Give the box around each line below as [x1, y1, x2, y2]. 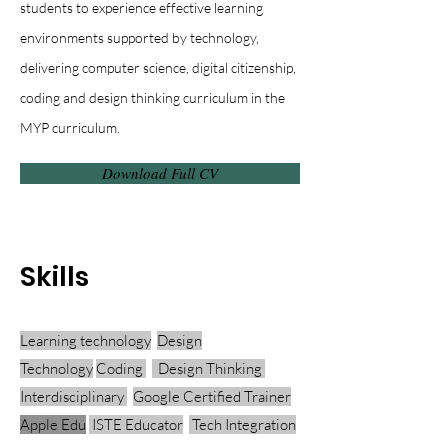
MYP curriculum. [20, 119, 120, 136]
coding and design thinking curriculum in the [20, 89, 285, 106]
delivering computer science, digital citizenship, [20, 59, 296, 76]
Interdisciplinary [20, 387, 127, 406]
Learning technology [20, 331, 151, 350]
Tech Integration [189, 415, 296, 434]
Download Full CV [102, 163, 218, 183]
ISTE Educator [89, 415, 183, 434]
